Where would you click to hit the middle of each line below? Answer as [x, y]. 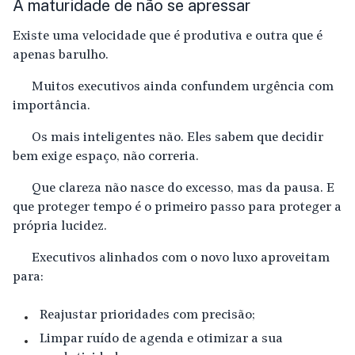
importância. [52, 107]
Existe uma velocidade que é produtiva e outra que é [168, 37]
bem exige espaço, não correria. [106, 157]
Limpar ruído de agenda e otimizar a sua [161, 340]
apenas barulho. [61, 56]
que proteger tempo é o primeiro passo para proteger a [177, 208]
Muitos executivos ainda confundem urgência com [183, 88]
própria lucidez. [60, 227]
